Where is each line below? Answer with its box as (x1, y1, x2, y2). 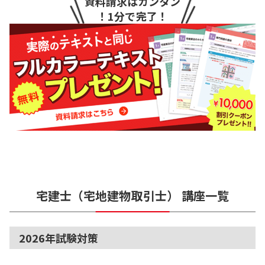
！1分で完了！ (97, 8, 168, 24)
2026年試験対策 (19, 230, 99, 245)
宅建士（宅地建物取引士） (36, 186, 179, 204)
